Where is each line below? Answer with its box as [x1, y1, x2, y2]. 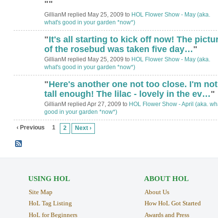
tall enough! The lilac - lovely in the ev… [44, 89, 211, 99]
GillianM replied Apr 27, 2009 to [44, 100, 129, 108]
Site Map [28, 188, 53, 196]
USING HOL [28, 174, 70, 182]
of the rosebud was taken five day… [44, 44, 193, 54]
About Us [144, 188, 169, 196]
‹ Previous [16, 124, 45, 131]
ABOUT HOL [144, 174, 189, 182]
